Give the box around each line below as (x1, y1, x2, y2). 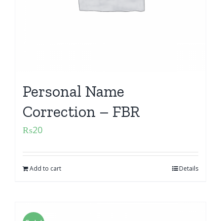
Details (179, 164, 198, 173)
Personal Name (23, 82, 124, 101)
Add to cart (30, 164, 61, 173)
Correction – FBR (23, 102, 140, 121)
